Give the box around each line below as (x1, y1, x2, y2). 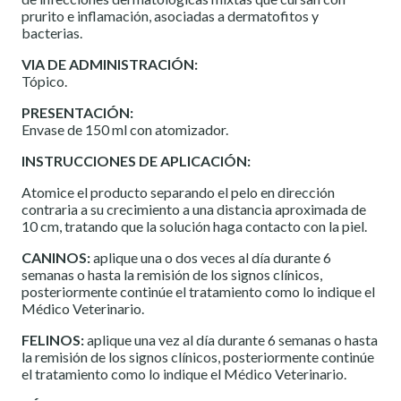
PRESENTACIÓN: (21, 104, 133, 122)
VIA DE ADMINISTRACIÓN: (21, 55, 198, 73)
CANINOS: (21, 249, 90, 267)
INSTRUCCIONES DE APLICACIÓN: (21, 152, 251, 170)
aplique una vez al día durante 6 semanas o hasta (84, 331, 378, 349)
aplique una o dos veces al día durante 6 (90, 249, 331, 267)
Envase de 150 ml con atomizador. (21, 121, 228, 139)
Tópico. (21, 73, 67, 90)
